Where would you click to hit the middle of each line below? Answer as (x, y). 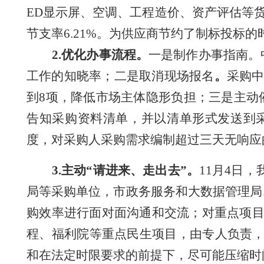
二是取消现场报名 (164, 76)
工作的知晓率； (70, 76)
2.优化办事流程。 (100, 55)
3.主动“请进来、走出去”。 (126, 170)
